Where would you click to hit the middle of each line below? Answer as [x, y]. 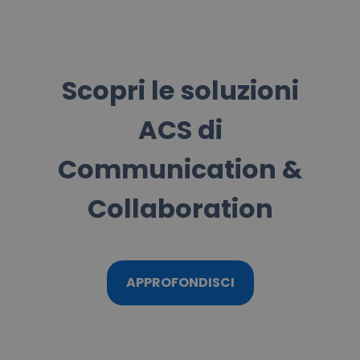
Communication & [180, 170]
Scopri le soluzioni [180, 91]
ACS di [180, 130]
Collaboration [180, 209]
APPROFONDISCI [180, 283]
